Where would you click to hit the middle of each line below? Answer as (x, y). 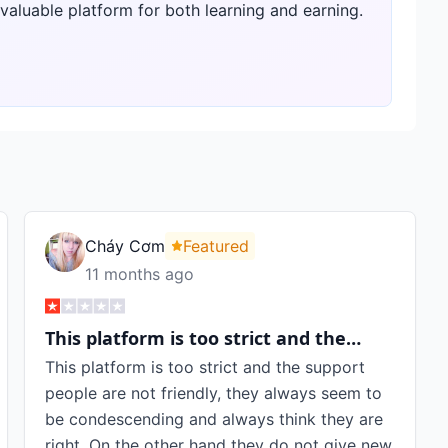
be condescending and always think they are (214, 419)
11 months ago (139, 274)
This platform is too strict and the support (205, 367)
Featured (216, 246)
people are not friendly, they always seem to (213, 393)
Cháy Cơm (125, 246)
